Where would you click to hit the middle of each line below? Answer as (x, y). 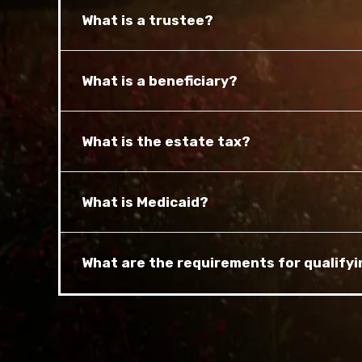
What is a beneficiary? (160, 80)
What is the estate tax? (166, 141)
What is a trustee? (147, 20)
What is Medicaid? (145, 202)
